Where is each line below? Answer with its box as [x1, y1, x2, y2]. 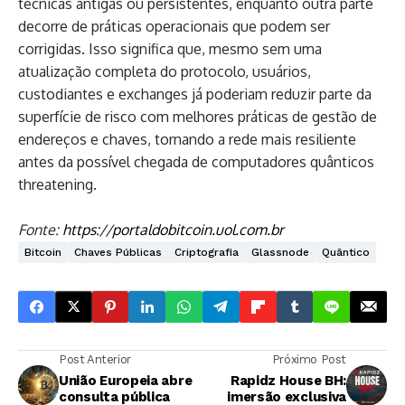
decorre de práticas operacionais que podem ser [18, 16, 330, 35]
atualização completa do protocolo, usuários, [18, 61, 311, 80]
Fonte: [18, 220, 62, 239]
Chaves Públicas [74, 245, 162, 259]
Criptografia [174, 245, 239, 259]
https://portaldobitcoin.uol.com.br [62, 220, 284, 239]
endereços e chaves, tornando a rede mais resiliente [18, 129, 356, 148]
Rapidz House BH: [230, 372, 346, 389]
